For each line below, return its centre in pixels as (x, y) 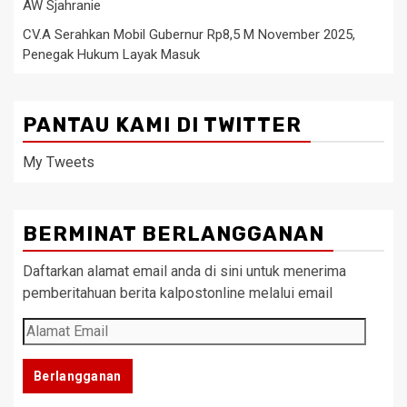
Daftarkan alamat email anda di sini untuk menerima (184, 272)
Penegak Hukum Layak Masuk (111, 55)
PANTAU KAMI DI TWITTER (162, 125)
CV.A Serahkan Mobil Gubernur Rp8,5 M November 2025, (189, 35)
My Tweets (59, 163)
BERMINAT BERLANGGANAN (174, 234)
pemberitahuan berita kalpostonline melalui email (178, 293)
